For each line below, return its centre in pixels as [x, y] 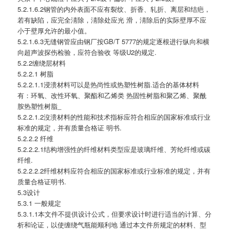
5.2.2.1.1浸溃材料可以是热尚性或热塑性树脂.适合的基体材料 [109, 85]
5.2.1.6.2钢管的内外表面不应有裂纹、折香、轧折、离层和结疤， [114, 9]
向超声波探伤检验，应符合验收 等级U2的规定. [87, 52]
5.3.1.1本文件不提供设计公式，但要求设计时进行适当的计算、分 [115, 214]
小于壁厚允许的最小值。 [54, 31]
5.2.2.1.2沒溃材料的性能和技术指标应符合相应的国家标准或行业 [114, 117]
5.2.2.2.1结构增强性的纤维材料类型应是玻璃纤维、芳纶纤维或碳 [114, 149]
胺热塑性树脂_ [40, 106]
